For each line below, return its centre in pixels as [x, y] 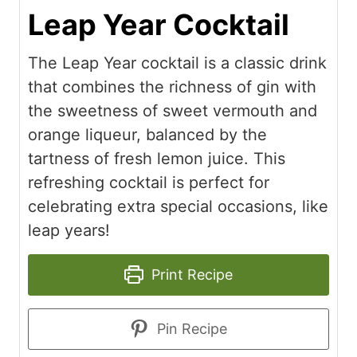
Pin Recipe [190, 328]
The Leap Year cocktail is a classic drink [177, 63]
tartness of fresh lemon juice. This [157, 158]
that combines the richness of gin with [172, 86]
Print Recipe [190, 274]
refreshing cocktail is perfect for [149, 182]
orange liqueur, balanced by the [147, 134]
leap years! [69, 230]
